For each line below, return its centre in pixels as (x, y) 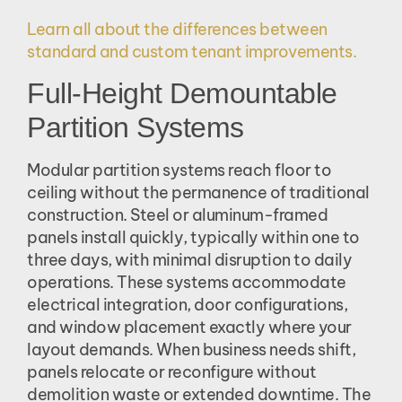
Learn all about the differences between (177, 30)
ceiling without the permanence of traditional (198, 192)
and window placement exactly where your (189, 327)
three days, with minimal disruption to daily (189, 259)
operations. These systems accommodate (187, 282)
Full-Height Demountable (182, 93)
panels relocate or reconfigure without (171, 371)
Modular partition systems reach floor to (179, 170)
